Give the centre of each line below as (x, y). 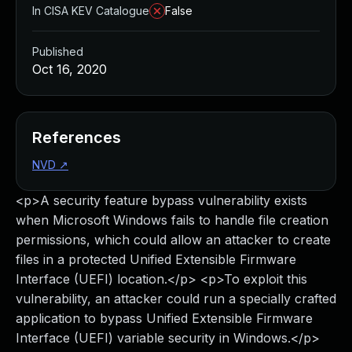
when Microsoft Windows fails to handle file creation (172, 220)
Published (58, 51)
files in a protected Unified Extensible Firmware (156, 259)
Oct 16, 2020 (70, 69)
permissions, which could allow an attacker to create (173, 240)
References (77, 137)
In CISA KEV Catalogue (91, 11)
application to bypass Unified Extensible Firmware (164, 318)
